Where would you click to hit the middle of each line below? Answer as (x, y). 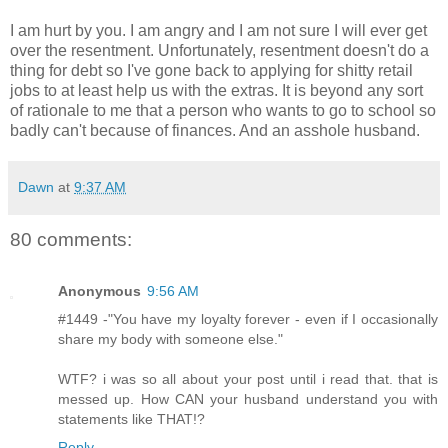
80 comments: (71, 239)
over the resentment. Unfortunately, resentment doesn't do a (219, 50)
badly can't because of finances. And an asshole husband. (215, 130)
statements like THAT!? (131, 419)
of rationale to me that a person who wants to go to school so (223, 110)
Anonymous (99, 291)
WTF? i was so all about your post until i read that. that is (248, 379)
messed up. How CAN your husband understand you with (248, 399)
